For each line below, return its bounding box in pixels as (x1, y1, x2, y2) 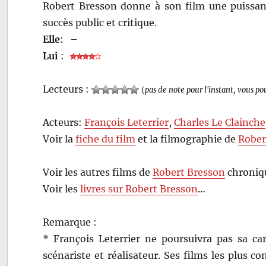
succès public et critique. (43, 16, 157, 28)
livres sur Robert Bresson (80, 182, 198, 195)
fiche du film (75, 132, 136, 145)
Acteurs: (43, 116, 85, 128)
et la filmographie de (135, 132, 239, 145)
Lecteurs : (43, 83, 92, 95)
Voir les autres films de (43, 166, 153, 178)
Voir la (43, 132, 76, 145)
